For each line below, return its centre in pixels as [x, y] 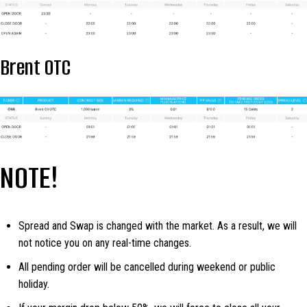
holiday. [34, 284]
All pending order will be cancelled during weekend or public [147, 267]
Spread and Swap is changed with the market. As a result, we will [158, 226]
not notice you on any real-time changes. [105, 243]
